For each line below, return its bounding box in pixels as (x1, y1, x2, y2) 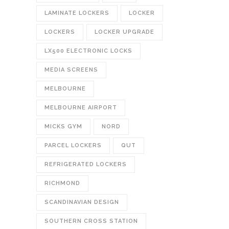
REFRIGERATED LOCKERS (44, 161, 127, 168)
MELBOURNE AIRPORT (44, 104, 117, 111)
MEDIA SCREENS (44, 66, 98, 73)
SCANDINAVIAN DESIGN (44, 199, 119, 205)
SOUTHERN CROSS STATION (44, 218, 138, 224)
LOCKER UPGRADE (95, 29, 154, 35)
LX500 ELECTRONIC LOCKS (44, 48, 132, 54)
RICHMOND (44, 180, 80, 187)
